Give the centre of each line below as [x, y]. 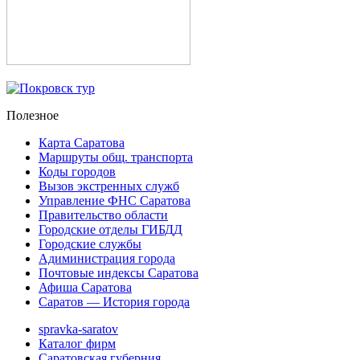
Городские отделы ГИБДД [110, 230]
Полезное [33, 116]
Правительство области [103, 215]
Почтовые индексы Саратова [119, 273]
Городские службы [90, 244]
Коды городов [77, 172]
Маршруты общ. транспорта [116, 157]
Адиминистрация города [107, 259]
